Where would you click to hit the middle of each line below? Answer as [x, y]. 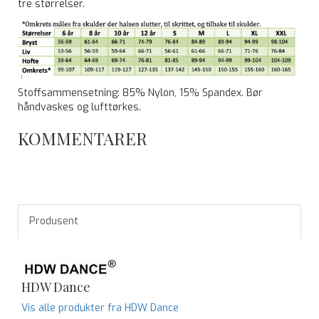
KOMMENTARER [83, 138]
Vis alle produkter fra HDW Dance [100, 308]
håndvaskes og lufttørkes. [81, 107]
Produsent [54, 221]
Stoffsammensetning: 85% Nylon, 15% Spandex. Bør [140, 93]
